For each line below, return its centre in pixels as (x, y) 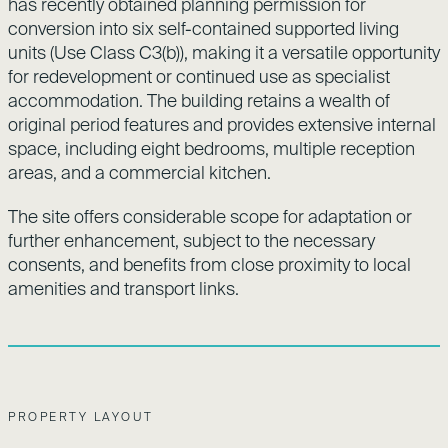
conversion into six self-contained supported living (203, 28)
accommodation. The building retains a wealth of (199, 100)
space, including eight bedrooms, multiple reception (211, 148)
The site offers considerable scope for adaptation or (210, 216)
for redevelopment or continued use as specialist (199, 76)
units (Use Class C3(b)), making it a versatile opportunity (224, 52)
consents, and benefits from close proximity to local (209, 264)
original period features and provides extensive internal (222, 124)
